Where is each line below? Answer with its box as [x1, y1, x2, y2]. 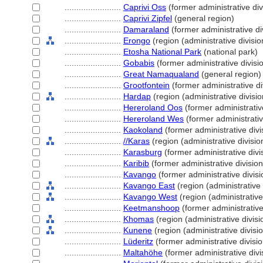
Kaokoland [123, 125, 163, 134]
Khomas [123, 214, 154, 224]
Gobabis [123, 58, 154, 68]
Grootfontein [123, 80, 170, 90]
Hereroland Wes [123, 114, 184, 123]
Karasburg [123, 147, 162, 157]
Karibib [123, 159, 149, 168]
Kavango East [123, 181, 175, 190]
